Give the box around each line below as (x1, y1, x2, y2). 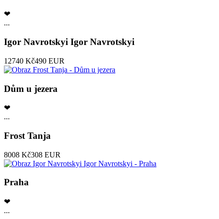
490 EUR (35, 56, 65, 65)
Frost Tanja (4, 130, 51, 141)
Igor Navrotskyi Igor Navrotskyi (4, 37, 134, 47)
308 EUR (31, 150, 61, 159)
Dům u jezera (4, 83, 58, 94)
